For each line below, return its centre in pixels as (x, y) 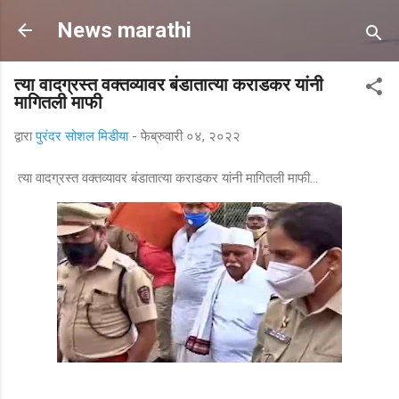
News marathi (124, 30)
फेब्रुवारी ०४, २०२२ (191, 136)
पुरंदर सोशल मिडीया (82, 136)
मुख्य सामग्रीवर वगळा (199, 22)
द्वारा (25, 136)
